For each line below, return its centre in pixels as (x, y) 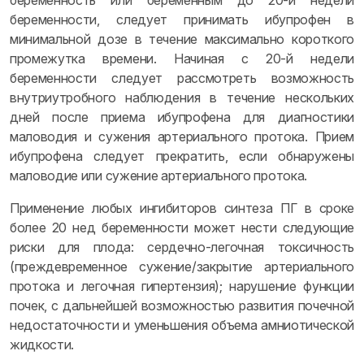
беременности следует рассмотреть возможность (182, 78)
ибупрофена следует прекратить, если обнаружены (182, 156)
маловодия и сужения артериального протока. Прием (182, 136)
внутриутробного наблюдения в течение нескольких (182, 97)
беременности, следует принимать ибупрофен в (182, 19)
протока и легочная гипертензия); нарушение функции (182, 286)
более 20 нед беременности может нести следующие (182, 227)
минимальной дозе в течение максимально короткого (182, 39)
